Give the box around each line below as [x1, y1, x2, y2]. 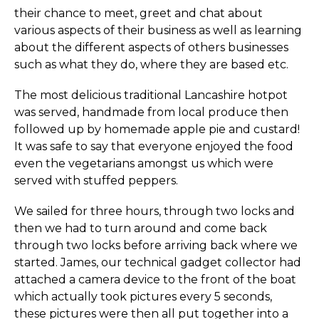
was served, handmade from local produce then [14, 105, 288, 119]
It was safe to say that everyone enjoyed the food [14, 139, 293, 153]
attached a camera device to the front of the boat [14, 273, 296, 287]
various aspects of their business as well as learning [14, 23, 302, 37]
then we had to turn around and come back [14, 221, 267, 236]
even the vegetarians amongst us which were [14, 156, 273, 170]
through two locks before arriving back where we [14, 239, 298, 253]
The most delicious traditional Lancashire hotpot [14, 88, 288, 102]
